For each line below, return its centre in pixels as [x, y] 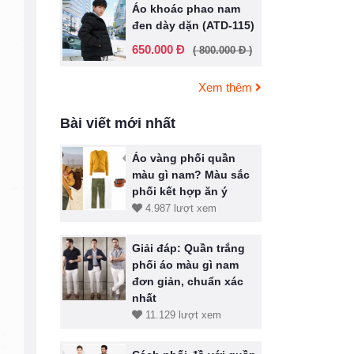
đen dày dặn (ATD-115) [193, 25]
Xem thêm [227, 87]
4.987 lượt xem [179, 208]
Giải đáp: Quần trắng [188, 248]
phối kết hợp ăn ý [180, 191]
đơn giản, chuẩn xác [188, 281]
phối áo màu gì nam [185, 265]
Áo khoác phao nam [186, 9]
